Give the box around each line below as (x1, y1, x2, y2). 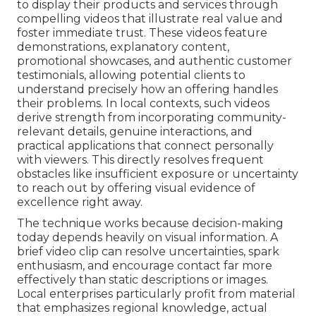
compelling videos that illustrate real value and (17, 12, 283, 26)
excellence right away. (17, 195, 142, 209)
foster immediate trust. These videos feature (17, 26, 267, 40)
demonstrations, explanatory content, (17, 40, 229, 54)
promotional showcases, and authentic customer (17, 54, 292, 68)
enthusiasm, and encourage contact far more (17, 259, 272, 273)
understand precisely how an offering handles (17, 83, 278, 97)
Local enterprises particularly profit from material (17, 287, 296, 301)
